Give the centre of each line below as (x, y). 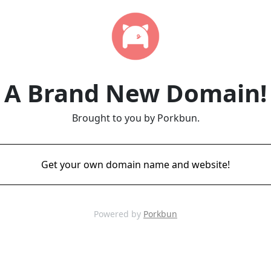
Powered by (119, 214)
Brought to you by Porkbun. (135, 118)
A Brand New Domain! (135, 93)
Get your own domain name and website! (135, 165)
